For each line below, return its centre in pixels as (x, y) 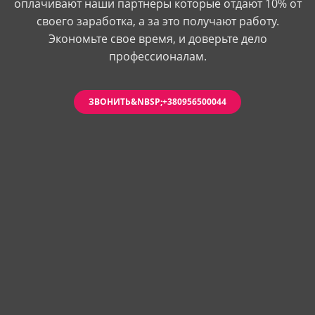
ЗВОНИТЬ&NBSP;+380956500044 (157, 102)
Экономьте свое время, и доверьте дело (157, 39)
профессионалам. (157, 56)
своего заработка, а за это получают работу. (157, 21)
